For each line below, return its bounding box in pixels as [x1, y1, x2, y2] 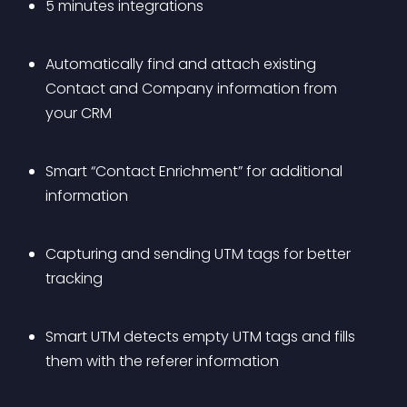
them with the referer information [45, 351, 279, 372]
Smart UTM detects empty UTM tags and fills [45, 326, 359, 347]
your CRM [45, 103, 112, 124]
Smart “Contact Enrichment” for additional [45, 161, 346, 182]
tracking [45, 268, 103, 289]
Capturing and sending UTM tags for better [45, 243, 354, 264]
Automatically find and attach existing [45, 54, 320, 74]
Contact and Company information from [45, 78, 341, 99]
